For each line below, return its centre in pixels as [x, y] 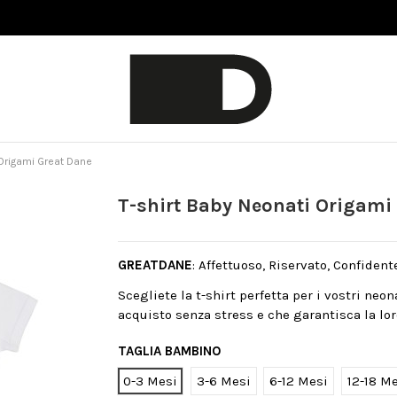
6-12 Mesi [299, 381]
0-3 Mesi [151, 381]
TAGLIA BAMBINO [170, 351]
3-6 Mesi [223, 381]
